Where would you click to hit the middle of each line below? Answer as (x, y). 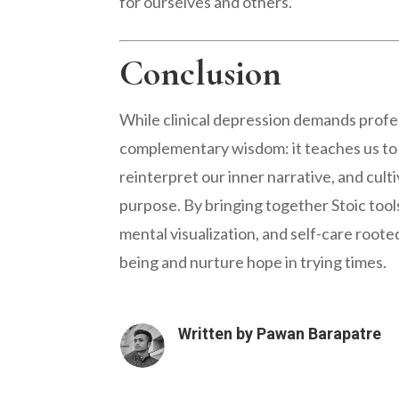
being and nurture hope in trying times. (253, 261)
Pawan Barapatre (318, 334)
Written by (217, 334)
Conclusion (201, 73)
